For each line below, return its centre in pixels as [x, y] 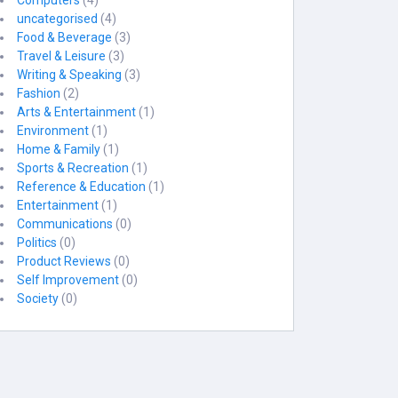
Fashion [39, 93]
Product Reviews [64, 261]
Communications [65, 224]
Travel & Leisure [62, 56]
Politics [37, 243]
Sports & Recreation [73, 168]
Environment [53, 131]
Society [38, 298]
